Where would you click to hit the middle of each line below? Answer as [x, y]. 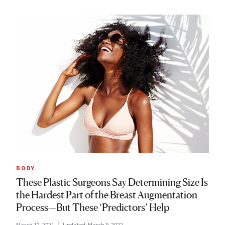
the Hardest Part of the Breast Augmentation [107, 195]
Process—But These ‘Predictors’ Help [93, 208]
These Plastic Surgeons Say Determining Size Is [112, 183]
